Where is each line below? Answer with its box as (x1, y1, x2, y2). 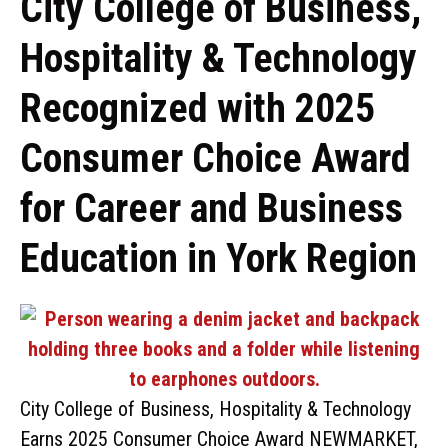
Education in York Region (20, 235, 417, 282)
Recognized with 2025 (20, 85, 375, 132)
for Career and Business (20, 185, 403, 232)
